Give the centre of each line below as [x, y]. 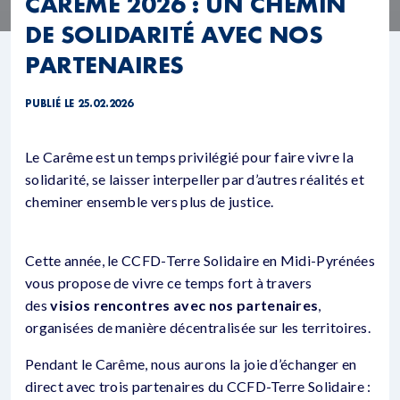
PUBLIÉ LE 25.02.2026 [79, 104]
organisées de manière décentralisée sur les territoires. [200, 328]
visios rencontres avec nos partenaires [184, 305]
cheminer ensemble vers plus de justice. [151, 202]
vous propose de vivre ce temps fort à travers [169, 283]
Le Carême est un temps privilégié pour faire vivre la [189, 157]
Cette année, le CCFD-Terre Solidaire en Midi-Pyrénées [200, 261]
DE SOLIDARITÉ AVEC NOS [174, 34]
